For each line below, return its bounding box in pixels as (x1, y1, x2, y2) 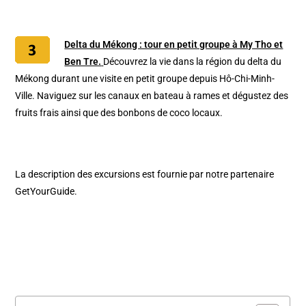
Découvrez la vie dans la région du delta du (103, 56, 282, 68)
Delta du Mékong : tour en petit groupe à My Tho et (64, 39, 283, 51)
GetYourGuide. (15, 186, 80, 197)
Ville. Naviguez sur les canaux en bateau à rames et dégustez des (15, 90, 289, 102)
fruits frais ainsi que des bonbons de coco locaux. (15, 107, 223, 119)
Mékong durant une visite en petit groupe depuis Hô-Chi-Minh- (15, 73, 275, 85)
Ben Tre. (64, 56, 102, 68)
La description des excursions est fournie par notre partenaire (15, 169, 275, 180)
